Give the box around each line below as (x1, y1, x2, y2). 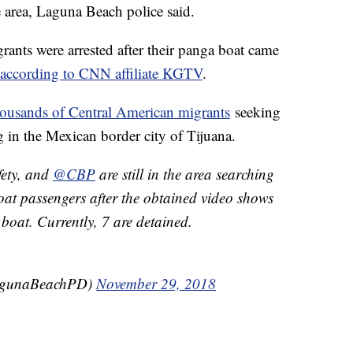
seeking (230, 102, 281, 122)
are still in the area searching (95, 164, 274, 184)
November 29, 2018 (96, 273, 216, 294)
